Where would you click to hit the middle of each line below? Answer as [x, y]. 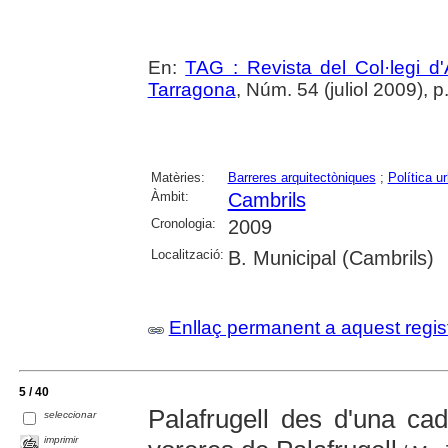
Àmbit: [169, 197]
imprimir [61, 440]
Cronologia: [183, 224]
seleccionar [70, 415]
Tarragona [191, 90]
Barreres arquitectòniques [301, 178]
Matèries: [177, 178]
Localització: [187, 255]
